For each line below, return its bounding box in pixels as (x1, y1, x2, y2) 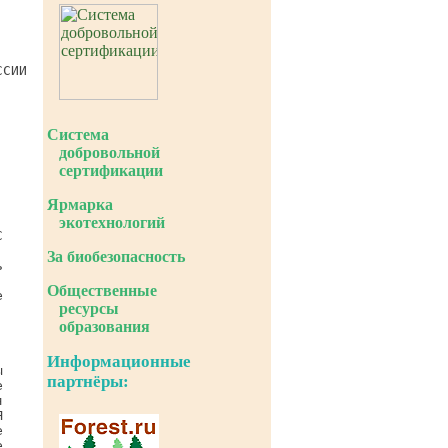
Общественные (47, 282, 157, 299)
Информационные (47, 352, 191, 371)
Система (47, 126, 109, 143)
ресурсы (47, 300, 119, 317)
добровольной (47, 144, 160, 161)
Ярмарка (47, 196, 113, 213)
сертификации (47, 162, 163, 179)
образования (47, 318, 150, 335)
